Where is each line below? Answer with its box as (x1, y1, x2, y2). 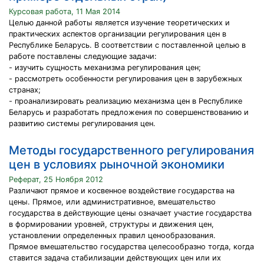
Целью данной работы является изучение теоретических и (9, 18, 230, 27)
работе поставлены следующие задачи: (9, 52, 157, 61)
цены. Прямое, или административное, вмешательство (9, 197, 216, 206)
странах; (9, 85, 41, 94)
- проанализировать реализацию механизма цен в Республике (9, 97, 242, 105)
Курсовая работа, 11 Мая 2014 (9, 7, 120, 16)
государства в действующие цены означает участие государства (9, 209, 252, 217)
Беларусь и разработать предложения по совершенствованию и (9, 108, 249, 117)
